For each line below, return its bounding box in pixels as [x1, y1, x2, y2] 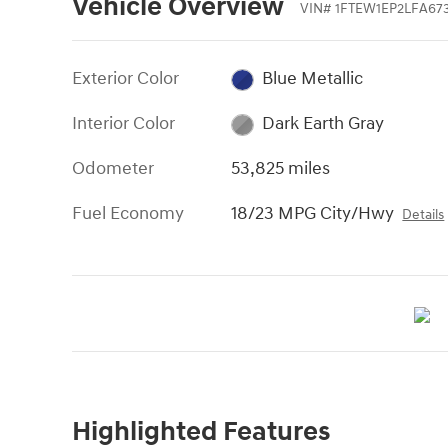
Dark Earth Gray [261, 112, 384, 136]
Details [402, 207, 445, 224]
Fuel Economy [72, 202, 184, 226]
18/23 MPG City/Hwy [231, 202, 395, 226]
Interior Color [72, 112, 175, 136]
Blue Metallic [261, 67, 363, 91]
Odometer [72, 157, 154, 181]
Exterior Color [72, 67, 179, 91]
